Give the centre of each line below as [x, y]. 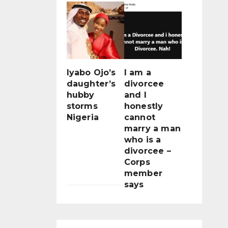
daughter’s [91, 83]
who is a [142, 139]
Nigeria [82, 117]
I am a [137, 72]
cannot [139, 117]
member [143, 173]
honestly [144, 106]
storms [82, 106]
